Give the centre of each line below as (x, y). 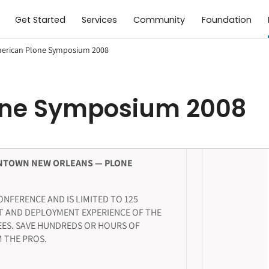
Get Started (40, 20)
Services (100, 20)
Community (159, 20)
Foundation (226, 20)
